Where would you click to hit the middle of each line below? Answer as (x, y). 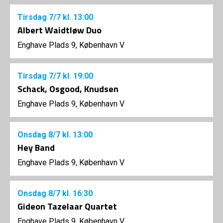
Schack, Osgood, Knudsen (68, 89)
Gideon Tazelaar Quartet (67, 207)
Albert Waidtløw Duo (59, 30)
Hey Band (36, 148)
